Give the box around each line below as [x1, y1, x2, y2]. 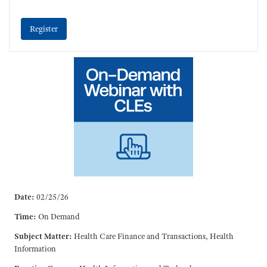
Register [30, 23, 58, 35]
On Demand [38, 211, 80, 222]
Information [14, 243, 56, 254]
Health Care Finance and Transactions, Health [73, 231, 234, 242]
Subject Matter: [14, 231, 72, 242]
